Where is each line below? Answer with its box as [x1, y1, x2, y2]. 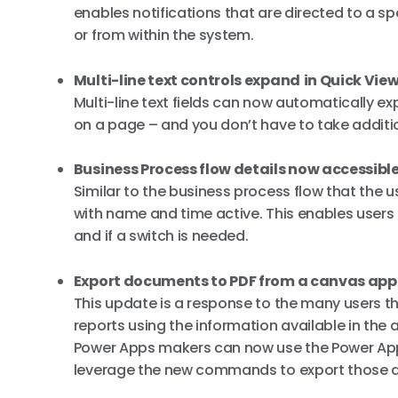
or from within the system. [73, 25, 254, 45]
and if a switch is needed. [73, 226, 249, 247]
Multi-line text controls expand [73, 69, 300, 91]
